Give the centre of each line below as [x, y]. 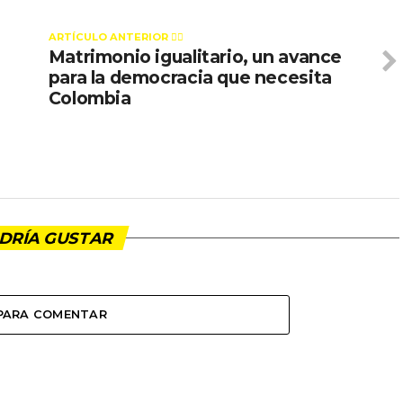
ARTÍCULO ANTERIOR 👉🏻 [116, 37]
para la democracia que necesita [190, 77]
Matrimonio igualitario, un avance [195, 57]
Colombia [90, 98]
